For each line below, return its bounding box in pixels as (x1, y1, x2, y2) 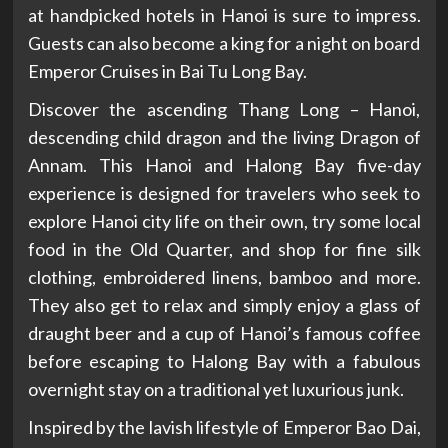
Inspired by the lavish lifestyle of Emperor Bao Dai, (27, 416, 421, 439)
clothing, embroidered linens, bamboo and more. (27, 266, 421, 289)
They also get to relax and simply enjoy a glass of (27, 294, 421, 317)
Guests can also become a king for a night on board (27, 32, 421, 55)
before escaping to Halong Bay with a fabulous (27, 350, 421, 373)
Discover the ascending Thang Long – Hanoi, (27, 98, 421, 121)
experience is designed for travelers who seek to (27, 182, 421, 205)
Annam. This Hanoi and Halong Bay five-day (27, 154, 421, 177)
